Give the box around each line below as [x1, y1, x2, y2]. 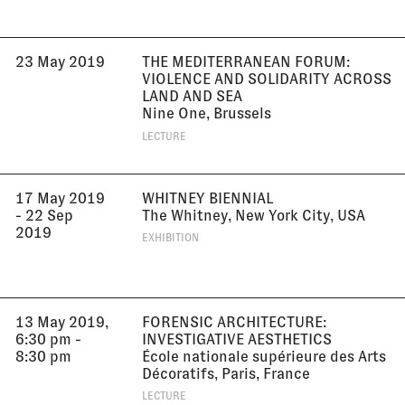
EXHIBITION [142, 231, 199, 245]
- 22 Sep [15, 206, 73, 224]
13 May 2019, [15, 313, 108, 331]
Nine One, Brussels [142, 105, 271, 123]
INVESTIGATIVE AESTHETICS [142, 330, 332, 348]
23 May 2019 [15, 53, 105, 71]
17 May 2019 [15, 189, 105, 207]
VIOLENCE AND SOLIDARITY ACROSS [142, 71, 391, 89]
